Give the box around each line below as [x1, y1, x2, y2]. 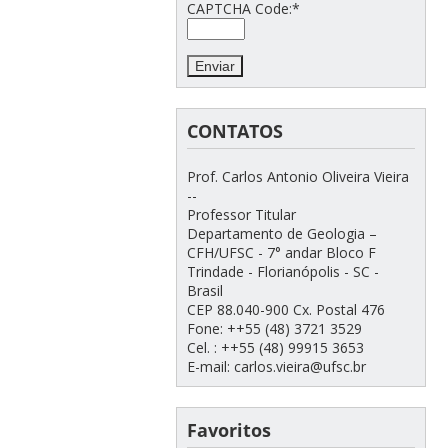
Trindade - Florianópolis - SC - [186, 262, 379, 282]
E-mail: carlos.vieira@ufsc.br [186, 357, 366, 377]
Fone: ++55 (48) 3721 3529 [186, 319, 362, 339]
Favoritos [186, 418, 271, 443]
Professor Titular [186, 205, 296, 225]
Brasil [186, 281, 223, 301]
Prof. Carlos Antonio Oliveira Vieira [186, 167, 409, 187]
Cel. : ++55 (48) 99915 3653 [186, 338, 364, 358]
